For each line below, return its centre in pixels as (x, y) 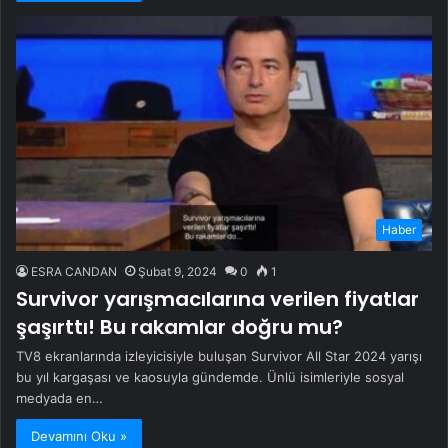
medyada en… (59, 397)
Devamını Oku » (79, 435)
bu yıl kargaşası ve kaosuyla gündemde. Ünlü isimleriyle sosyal (210, 376)
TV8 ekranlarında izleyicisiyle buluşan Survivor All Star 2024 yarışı (219, 355)
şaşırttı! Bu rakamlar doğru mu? (179, 326)
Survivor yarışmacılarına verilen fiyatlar (217, 298)
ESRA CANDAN (74, 271)
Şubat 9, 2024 (177, 271)
